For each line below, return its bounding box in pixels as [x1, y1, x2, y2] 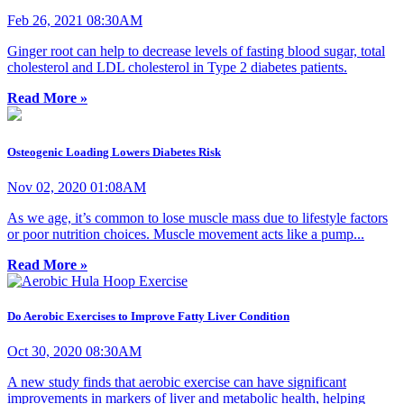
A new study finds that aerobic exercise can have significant [7, 374, 346, 390]
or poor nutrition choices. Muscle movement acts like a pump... [7, 225, 364, 242]
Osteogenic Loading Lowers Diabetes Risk [7, 144, 221, 159]
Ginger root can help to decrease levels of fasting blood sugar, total [7, 43, 385, 60]
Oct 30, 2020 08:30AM [7, 344, 142, 360]
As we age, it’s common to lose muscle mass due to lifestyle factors [7, 209, 388, 225]
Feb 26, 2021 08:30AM [7, 13, 142, 29]
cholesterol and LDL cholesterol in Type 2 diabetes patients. [7, 60, 347, 76]
